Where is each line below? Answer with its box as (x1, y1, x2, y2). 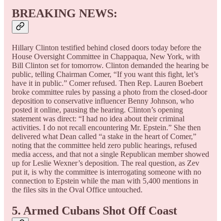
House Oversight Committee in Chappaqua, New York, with (12, 52, 200, 61)
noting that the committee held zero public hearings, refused (12, 141, 197, 149)
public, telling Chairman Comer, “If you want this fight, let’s (12, 70, 198, 78)
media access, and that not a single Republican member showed (12, 149, 209, 158)
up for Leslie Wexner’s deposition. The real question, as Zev (12, 158, 199, 167)
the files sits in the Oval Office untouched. (12, 185, 143, 194)
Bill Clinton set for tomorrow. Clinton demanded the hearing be (12, 61, 209, 70)
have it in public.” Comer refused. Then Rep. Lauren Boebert (12, 78, 203, 87)
